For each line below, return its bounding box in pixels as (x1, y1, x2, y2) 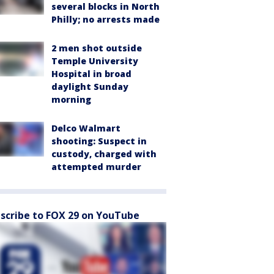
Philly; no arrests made (51, 13, 160, 26)
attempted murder (51, 161, 141, 173)
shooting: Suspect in (51, 135, 147, 147)
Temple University (51, 55, 138, 67)
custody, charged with (51, 148, 157, 160)
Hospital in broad (51, 68, 131, 80)
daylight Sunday (51, 81, 128, 93)
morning (51, 94, 91, 106)
